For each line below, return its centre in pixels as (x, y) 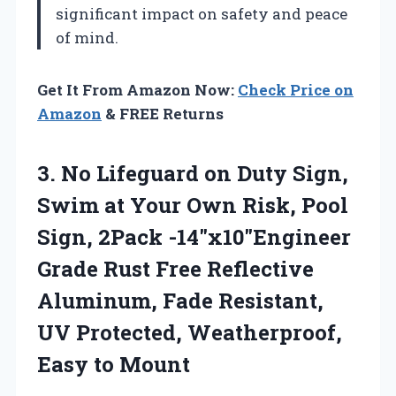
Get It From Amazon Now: (137, 89)
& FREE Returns (163, 113)
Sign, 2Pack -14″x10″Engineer (194, 236)
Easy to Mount (114, 364)
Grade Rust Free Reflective (175, 268)
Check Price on (296, 89)
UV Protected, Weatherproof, (190, 332)
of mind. (87, 37)
